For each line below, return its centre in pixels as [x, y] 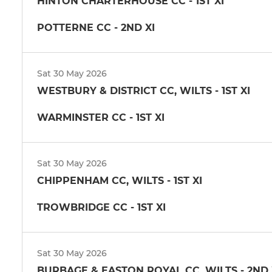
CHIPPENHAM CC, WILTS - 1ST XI [120, 180]
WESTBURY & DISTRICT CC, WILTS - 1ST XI [144, 90]
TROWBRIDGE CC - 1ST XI [101, 207]
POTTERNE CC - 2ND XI [96, 27]
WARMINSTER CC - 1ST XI [101, 117]
